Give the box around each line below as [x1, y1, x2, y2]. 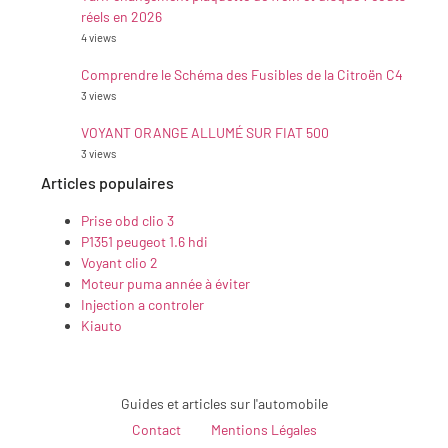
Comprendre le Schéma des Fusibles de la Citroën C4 [81, 66, 403, 84]
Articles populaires [41, 173, 174, 193]
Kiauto [81, 317, 122, 335]
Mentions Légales [210, 421, 317, 439]
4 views [81, 31, 116, 45]
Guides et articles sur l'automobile [120, 395, 328, 413]
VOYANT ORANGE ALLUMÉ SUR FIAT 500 [81, 124, 329, 142]
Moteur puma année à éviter [81, 275, 250, 293]
